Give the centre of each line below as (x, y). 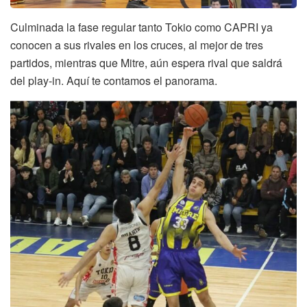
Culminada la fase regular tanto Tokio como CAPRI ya (142, 27)
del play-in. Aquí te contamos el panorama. (114, 80)
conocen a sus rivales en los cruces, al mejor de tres (137, 45)
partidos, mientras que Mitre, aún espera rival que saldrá (146, 62)
